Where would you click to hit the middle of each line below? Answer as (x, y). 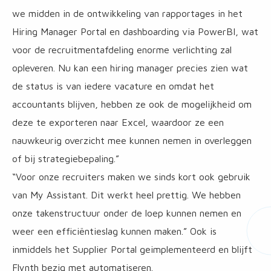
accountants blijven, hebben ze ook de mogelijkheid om (132, 104)
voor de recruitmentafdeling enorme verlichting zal (122, 50)
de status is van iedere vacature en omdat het (113, 86)
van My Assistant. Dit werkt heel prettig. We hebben (126, 195)
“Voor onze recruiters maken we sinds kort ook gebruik (131, 177)
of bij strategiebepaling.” (66, 159)
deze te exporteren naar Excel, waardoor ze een (118, 122)
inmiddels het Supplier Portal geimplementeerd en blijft (132, 250)
